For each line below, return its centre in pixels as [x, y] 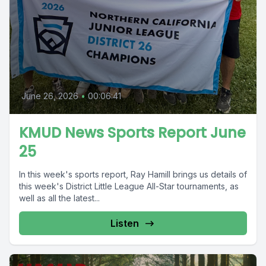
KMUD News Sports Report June [132, 133]
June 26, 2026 [50, 96]
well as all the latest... [59, 198]
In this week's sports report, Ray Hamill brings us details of [133, 174]
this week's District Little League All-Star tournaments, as [129, 186]
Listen [125, 223]
